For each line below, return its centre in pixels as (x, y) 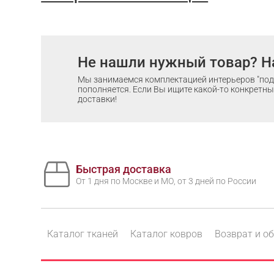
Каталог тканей (83, 234)
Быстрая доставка (124, 169)
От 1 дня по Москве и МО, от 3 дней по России (166, 181)
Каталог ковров (167, 234)
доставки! (98, 99)
